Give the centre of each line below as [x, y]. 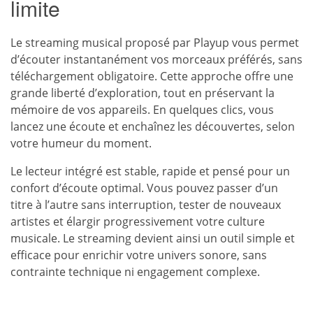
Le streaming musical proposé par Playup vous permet [155, 42]
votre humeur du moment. [81, 143]
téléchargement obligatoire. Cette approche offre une [152, 76]
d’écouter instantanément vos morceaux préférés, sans [156, 59]
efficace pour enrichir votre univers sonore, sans [139, 255]
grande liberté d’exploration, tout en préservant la [143, 93]
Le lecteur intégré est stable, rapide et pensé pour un [150, 171]
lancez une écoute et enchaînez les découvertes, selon [153, 126]
